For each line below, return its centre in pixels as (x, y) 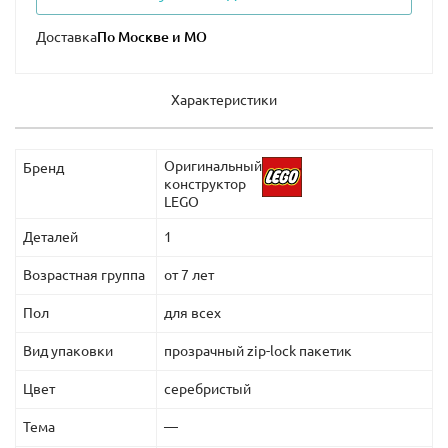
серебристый (207, 389)
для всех (192, 313)
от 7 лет (189, 275)
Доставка (66, 37)
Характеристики (224, 100)
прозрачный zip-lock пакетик (258, 351)
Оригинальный (213, 166)
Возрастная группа (84, 275)
